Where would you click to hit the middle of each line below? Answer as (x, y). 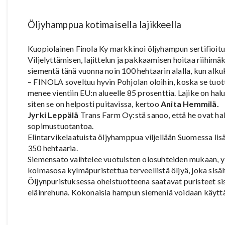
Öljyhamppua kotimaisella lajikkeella (105, 25)
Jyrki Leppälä (53, 115)
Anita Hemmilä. (190, 104)
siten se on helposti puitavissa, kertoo (94, 104)
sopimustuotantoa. (61, 126)
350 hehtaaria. (53, 148)
